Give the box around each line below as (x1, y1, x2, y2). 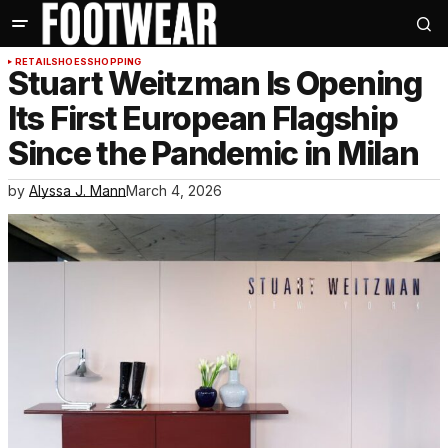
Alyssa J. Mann (29, 182, 126, 200)
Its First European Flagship (8, 99, 398, 139)
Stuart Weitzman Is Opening (8, 64, 422, 104)
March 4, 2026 (126, 182, 222, 200)
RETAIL (15, 56, 52, 68)
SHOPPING (87, 56, 142, 68)
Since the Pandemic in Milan (8, 134, 419, 174)
